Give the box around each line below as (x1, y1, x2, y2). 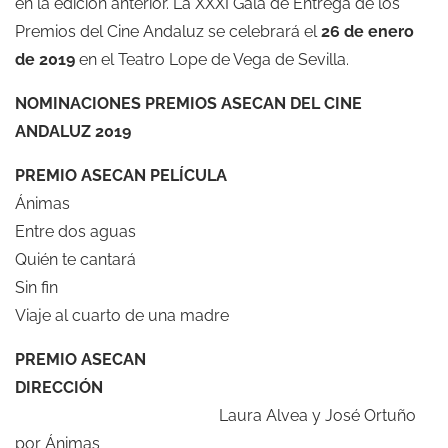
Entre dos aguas (15, 221, 136, 241)
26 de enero (321, 21, 414, 41)
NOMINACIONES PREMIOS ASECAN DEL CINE (15, 93, 362, 113)
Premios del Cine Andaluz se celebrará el (15, 21, 321, 41)
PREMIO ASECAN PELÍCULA (15, 165, 227, 185)
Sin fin (15, 277, 58, 297)
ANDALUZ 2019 (15, 121, 131, 141)
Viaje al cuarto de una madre (15, 305, 229, 325)
